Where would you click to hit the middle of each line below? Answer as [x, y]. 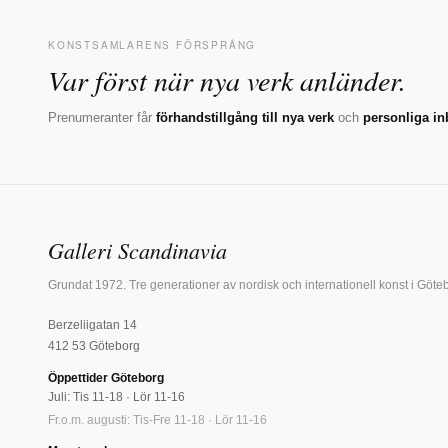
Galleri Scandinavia [137, 249]
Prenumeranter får [102, 117]
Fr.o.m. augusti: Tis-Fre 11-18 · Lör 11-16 [157, 419]
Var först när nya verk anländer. [227, 79]
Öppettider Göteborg [106, 377]
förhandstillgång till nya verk [245, 117]
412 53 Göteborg [94, 345]
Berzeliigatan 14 [92, 324]
